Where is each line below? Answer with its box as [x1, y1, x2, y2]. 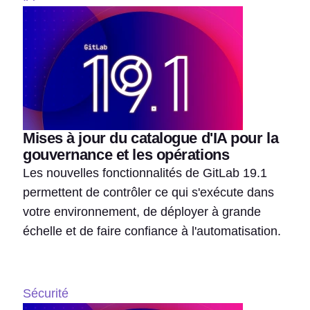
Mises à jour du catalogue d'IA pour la [23, 129, 279, 147]
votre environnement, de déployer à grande [23, 204, 261, 219]
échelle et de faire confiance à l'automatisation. [23, 224, 281, 238]
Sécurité [23, 286, 69, 300]
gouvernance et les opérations [23, 145, 230, 163]
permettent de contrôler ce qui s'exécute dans [23, 185, 274, 199]
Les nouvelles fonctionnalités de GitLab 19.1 [23, 165, 267, 180]
